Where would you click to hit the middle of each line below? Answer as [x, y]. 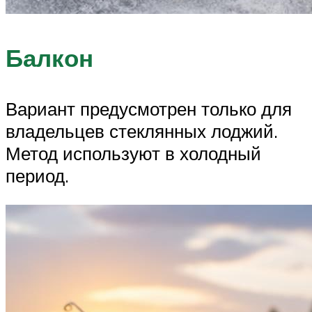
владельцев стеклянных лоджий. [142, 131]
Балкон [49, 58]
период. [37, 176]
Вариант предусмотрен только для [149, 109]
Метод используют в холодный [133, 154]
